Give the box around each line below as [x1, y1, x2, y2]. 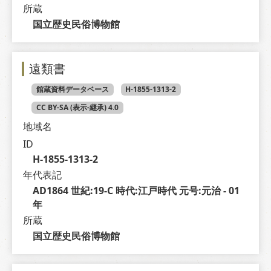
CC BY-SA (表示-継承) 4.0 [36, 102, 119, 113]
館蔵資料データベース [36, 83, 109, 94]
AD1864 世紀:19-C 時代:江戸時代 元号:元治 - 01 [32, 183, 240, 197]
